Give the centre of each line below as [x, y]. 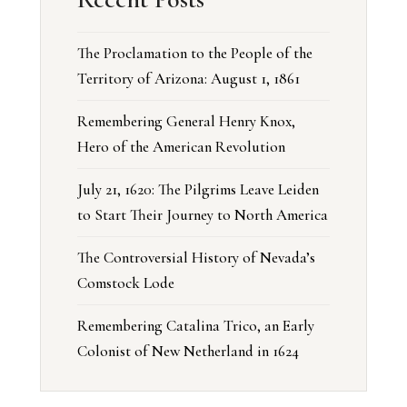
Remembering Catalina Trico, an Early [196, 326]
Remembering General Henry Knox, [186, 122]
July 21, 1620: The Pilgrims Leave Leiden [198, 190]
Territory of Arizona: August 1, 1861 [189, 79]
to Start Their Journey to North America [203, 215]
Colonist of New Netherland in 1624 [190, 352]
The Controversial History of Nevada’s [196, 258]
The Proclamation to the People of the [195, 54]
